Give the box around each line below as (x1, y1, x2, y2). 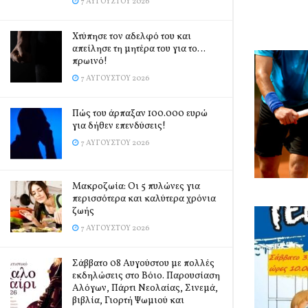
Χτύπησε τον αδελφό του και (72, 30, 191, 43)
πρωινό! (72, 55, 107, 68)
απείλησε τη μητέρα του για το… (72, 43, 206, 56)
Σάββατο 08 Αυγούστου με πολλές (72, 257, 214, 270)
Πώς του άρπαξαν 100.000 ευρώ (72, 107, 208, 120)
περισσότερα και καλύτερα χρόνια (72, 192, 216, 206)
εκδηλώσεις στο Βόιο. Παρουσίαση (72, 269, 220, 283)
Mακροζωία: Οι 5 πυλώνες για (72, 180, 200, 193)
